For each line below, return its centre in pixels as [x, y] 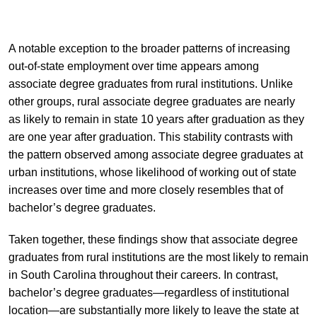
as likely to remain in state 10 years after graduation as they [156, 120]
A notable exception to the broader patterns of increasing [149, 49]
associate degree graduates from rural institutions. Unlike [150, 84]
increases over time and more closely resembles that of [145, 190]
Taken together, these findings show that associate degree [153, 240]
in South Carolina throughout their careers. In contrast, [143, 275]
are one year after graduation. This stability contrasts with [150, 137]
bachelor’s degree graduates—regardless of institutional [149, 293]
